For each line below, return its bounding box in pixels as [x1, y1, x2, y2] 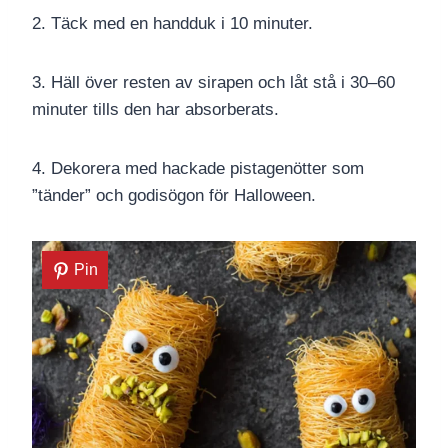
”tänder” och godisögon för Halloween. [32, 186, 316, 206]
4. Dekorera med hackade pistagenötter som [32, 159, 364, 179]
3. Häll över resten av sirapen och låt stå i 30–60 [32, 73, 395, 93]
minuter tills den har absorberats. [32, 100, 279, 120]
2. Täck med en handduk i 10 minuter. [32, 14, 313, 34]
